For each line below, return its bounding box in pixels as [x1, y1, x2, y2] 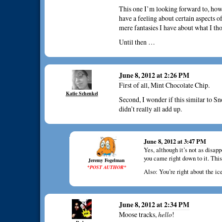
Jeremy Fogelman [88, 157, 125, 164]
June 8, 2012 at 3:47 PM [144, 137, 206, 146]
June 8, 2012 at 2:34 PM [119, 199, 189, 210]
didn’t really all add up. [119, 104, 182, 114]
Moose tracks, [119, 210, 158, 220]
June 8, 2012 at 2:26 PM [119, 70, 189, 81]
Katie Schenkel [65, 90, 98, 97]
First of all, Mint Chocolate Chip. [119, 80, 210, 90]
